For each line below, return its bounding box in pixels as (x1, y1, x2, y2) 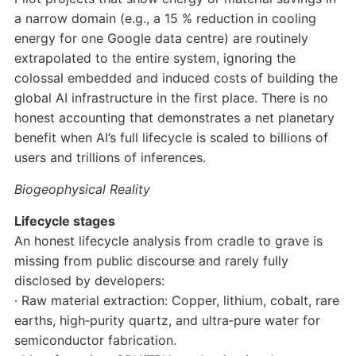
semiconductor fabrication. (14, 332, 176, 349)
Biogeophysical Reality (14, 181, 150, 198)
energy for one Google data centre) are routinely (14, 30, 308, 47)
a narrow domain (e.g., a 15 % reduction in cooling (14, 10, 316, 27)
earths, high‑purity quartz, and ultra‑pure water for (14, 312, 320, 329)
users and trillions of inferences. (14, 149, 206, 166)
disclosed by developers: (14, 273, 164, 289)
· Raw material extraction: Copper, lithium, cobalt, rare (14, 292, 339, 309)
